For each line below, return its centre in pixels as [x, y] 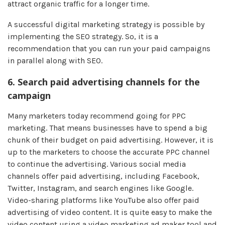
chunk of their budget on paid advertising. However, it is [110, 140]
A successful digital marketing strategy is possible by [106, 24]
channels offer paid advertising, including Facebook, [103, 176]
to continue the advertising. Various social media [97, 164]
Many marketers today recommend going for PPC [97, 116]
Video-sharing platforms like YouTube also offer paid [103, 200]
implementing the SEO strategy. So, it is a [83, 36]
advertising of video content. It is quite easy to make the [110, 212]
